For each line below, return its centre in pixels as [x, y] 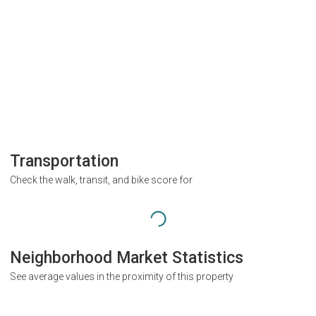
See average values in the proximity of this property [122, 277]
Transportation [64, 161]
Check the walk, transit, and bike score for [101, 180]
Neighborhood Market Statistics [127, 258]
